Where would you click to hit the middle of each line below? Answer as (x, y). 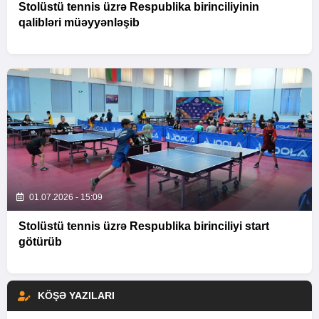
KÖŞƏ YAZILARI (76, 296)
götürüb (40, 242)
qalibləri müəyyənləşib (79, 23)
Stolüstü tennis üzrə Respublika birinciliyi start (144, 226)
